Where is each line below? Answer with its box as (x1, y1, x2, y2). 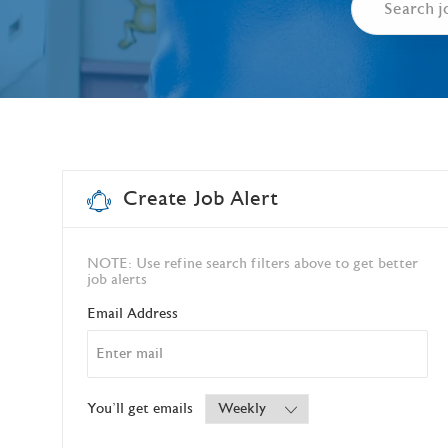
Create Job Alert (123, 187, 278, 211)
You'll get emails (87, 401, 193, 418)
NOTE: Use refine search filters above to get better (87, 256, 418, 273)
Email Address (87, 306, 178, 323)
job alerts (87, 272, 147, 289)
